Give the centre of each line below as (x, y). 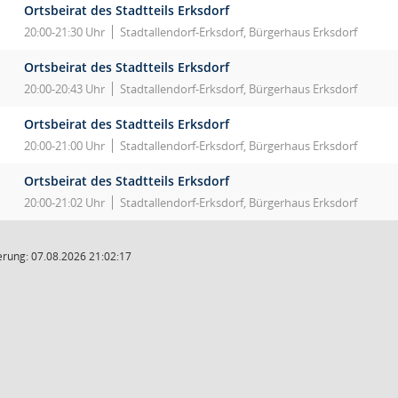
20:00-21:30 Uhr (64, 32)
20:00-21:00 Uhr (64, 146)
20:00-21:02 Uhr (64, 203)
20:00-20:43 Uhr (64, 89)
